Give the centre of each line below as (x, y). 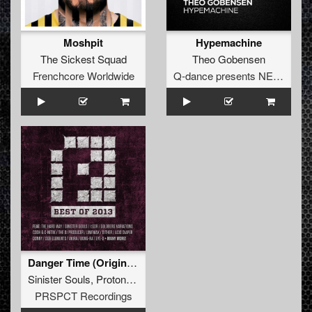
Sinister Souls (59, 279)
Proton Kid (111, 279)
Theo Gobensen (229, 59)
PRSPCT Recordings (83, 296)
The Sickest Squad (83, 59)
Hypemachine (229, 43)
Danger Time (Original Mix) (132, 263)
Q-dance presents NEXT (278, 76)
